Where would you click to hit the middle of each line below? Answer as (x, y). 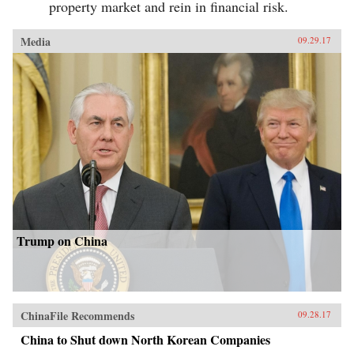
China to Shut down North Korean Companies (145, 339)
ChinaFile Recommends (77, 315)
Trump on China (62, 240)
